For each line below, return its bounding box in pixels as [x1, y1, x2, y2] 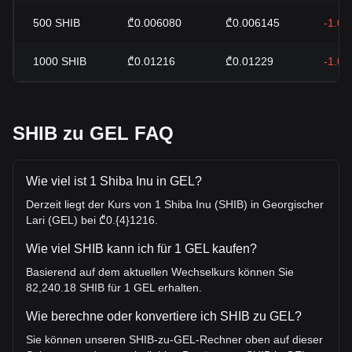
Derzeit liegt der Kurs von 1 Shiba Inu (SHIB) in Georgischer [26, 198, 324, 211]
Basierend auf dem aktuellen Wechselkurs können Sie [26, 266, 294, 278]
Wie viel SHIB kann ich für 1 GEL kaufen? [26, 242, 257, 255]
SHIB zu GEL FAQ [13, 123, 174, 144]
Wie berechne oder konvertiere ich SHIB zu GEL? [26, 310, 302, 323]
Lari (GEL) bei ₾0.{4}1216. [26, 214, 158, 226]
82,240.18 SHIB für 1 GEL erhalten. [26, 281, 202, 294]
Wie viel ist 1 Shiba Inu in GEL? [26, 174, 202, 188]
